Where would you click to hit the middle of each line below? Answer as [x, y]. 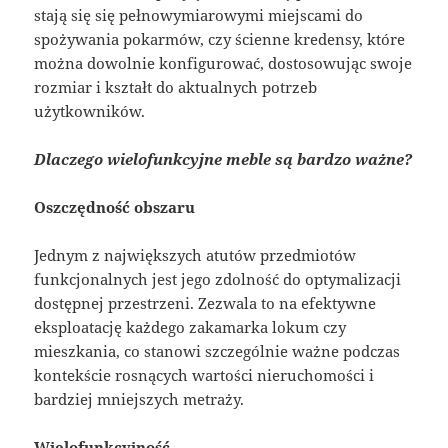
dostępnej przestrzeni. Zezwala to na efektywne [205, 303]
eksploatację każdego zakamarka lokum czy [190, 327]
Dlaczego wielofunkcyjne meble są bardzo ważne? [223, 159]
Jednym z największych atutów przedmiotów [195, 255]
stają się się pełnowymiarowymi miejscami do [199, 15]
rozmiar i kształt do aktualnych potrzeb [176, 87]
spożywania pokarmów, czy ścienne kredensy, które [220, 39]
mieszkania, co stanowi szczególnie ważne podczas [217, 351]
